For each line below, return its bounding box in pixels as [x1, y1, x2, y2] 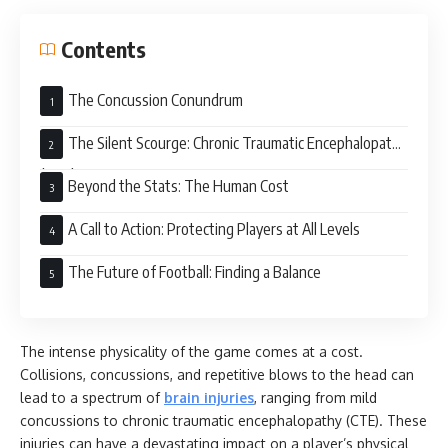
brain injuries [164, 389, 254, 406]
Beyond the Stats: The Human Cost [68, 175, 289, 196]
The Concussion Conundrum [68, 89, 243, 110]
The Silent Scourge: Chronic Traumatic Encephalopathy [68, 132, 407, 153]
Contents [61, 34, 146, 63]
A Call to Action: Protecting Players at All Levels [68, 218, 360, 239]
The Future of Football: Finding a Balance [68, 261, 321, 282]
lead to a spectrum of [20, 389, 164, 406]
